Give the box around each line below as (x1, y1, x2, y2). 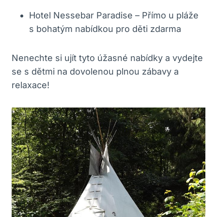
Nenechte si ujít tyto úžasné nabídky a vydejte (12, 52, 203, 63)
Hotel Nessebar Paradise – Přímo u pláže (29, 10, 199, 20)
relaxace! (12, 79, 49, 90)
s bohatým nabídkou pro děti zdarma (29, 23, 181, 34)
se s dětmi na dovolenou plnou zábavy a (12, 66, 179, 77)
